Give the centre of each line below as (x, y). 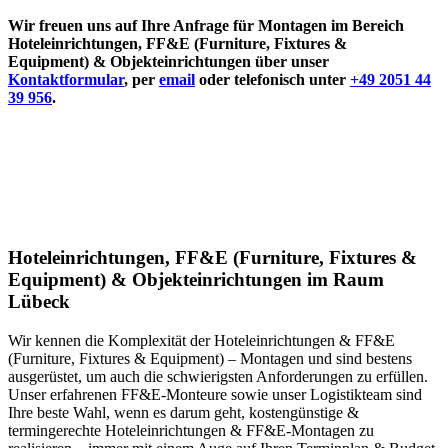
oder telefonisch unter (272, 80)
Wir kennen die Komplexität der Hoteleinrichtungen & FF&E (201, 341)
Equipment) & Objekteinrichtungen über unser (168, 62)
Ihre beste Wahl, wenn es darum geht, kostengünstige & (183, 413)
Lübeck (39, 302)
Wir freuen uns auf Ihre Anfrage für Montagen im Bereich (206, 26)
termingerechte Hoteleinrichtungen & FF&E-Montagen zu (191, 431)
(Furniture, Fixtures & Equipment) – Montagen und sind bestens (210, 359)
